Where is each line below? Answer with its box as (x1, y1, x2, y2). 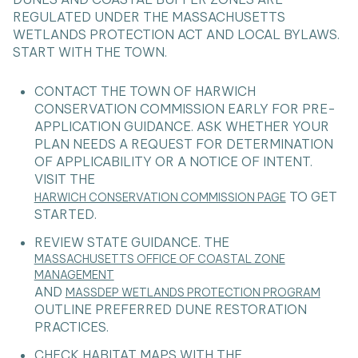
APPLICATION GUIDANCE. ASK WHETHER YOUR (34, 117, 329, 134)
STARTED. (34, 205, 97, 222)
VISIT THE (34, 170, 95, 187)
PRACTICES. (34, 319, 109, 336)
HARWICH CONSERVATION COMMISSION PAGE (34, 189, 286, 205)
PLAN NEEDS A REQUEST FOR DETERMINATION (34, 135, 333, 152)
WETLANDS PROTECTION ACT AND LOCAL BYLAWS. (13, 26, 340, 43)
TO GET (285, 188, 337, 205)
